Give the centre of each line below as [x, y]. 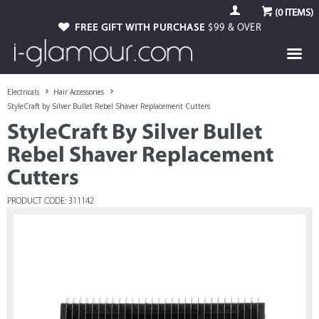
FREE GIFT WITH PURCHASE [141, 28]
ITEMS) [298, 13]
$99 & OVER [235, 28]
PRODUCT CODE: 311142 [51, 202]
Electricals [23, 92]
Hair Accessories [79, 92]
